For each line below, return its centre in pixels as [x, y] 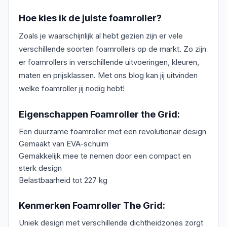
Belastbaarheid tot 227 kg [63, 180]
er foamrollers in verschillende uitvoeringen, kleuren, [109, 62]
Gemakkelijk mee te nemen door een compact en [105, 156]
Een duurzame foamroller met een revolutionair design [112, 132]
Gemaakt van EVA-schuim [64, 144]
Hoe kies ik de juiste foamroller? [90, 18]
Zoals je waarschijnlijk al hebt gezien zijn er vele [101, 36]
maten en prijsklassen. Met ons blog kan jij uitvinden [108, 75]
